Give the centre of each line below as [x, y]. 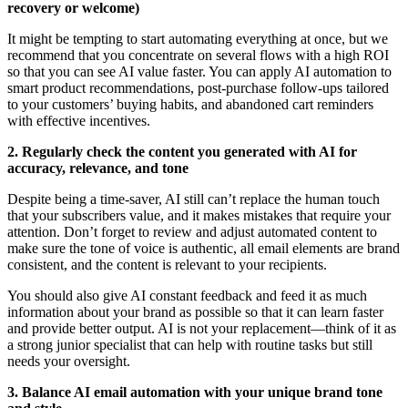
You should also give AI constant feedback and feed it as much [187, 296]
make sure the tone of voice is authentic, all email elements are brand [204, 249]
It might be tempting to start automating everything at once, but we [198, 39]
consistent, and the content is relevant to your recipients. [169, 265]
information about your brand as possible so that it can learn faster [195, 312]
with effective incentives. [81, 121]
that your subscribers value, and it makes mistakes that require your [199, 216]
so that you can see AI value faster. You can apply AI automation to [199, 72]
